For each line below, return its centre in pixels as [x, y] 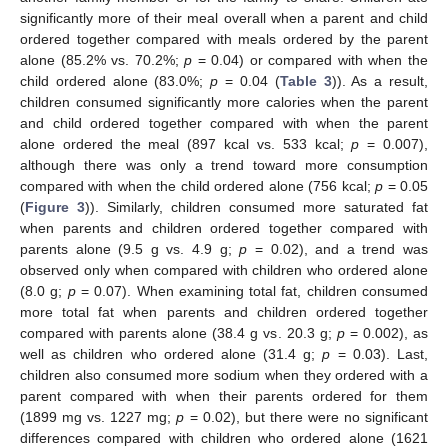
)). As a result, [380, 81]
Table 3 [305, 81]
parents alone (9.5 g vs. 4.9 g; [130, 249]
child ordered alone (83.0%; [115, 81]
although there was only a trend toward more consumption [224, 165]
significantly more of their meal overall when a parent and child [224, 18]
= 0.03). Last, [379, 354]
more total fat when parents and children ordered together [224, 312]
